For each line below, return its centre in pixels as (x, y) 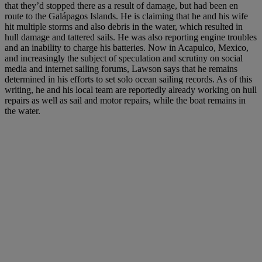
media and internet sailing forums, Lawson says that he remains (121, 68)
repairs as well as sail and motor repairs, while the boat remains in (125, 100)
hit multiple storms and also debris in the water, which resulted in (124, 26)
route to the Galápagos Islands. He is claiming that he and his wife (126, 16)
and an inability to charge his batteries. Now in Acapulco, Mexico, (127, 47)
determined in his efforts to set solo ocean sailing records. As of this (128, 79)
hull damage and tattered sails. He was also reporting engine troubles (131, 37)
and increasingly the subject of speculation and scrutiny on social (124, 58)
